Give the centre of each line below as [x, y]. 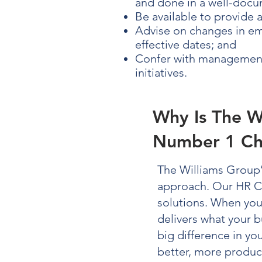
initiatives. [161, 73]
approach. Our [196, 186]
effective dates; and [186, 44]
